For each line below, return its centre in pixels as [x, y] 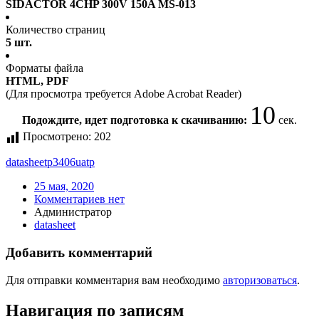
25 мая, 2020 [64, 187]
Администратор [73, 212]
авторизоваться [260, 280]
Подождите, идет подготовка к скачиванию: [136, 120]
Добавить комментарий [79, 253]
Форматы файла [45, 68]
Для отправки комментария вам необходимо [114, 280]
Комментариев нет [79, 199]
